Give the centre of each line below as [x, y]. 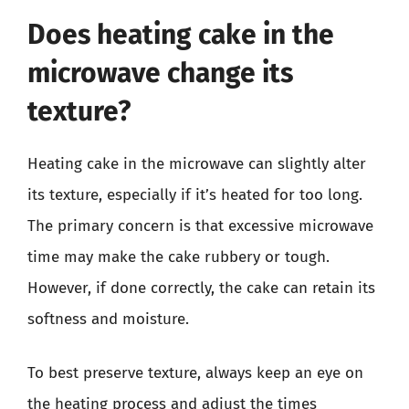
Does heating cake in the [181, 34]
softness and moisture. [108, 319]
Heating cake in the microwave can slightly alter [197, 163]
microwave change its [160, 73]
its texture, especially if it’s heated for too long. [195, 194]
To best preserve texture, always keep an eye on [195, 373]
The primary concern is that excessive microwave [200, 225]
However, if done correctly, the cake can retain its [201, 288]
